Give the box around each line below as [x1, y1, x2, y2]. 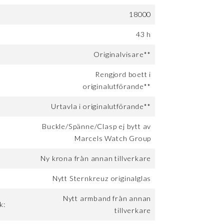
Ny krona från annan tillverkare [40, 154, 151, 163]
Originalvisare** [93, 50, 151, 59]
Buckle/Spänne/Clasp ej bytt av [42, 122, 151, 131]
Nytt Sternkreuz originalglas [52, 174, 151, 183]
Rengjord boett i [95, 70, 151, 79]
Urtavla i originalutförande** [51, 102, 151, 111]
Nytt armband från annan [62, 194, 151, 203]
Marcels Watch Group [74, 134, 151, 143]
